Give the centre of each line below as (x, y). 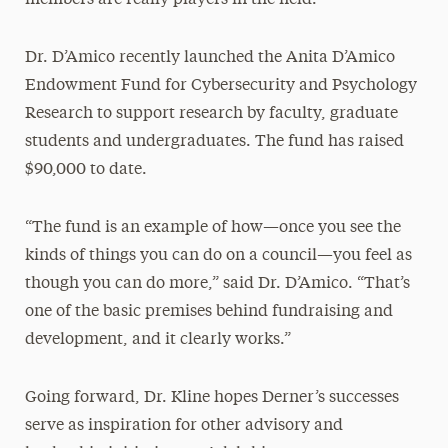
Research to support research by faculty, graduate (211, 113)
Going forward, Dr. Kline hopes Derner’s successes (211, 397)
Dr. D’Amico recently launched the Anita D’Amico (209, 57)
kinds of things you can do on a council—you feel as (218, 255)
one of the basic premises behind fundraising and (208, 311)
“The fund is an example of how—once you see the (212, 227)
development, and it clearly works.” (157, 339)
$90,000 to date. (85, 169)
